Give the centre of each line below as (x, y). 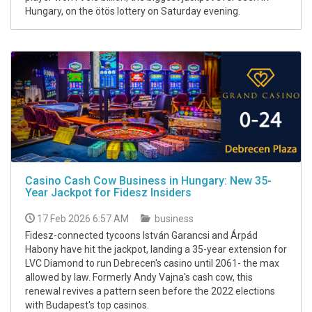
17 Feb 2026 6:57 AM (83, 219)
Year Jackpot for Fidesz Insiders (108, 193)
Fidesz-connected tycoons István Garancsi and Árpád (141, 236)
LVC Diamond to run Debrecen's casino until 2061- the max (152, 264)
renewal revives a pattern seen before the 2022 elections (150, 291)
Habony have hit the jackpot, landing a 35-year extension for (156, 250)
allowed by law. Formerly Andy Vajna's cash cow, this (139, 278)
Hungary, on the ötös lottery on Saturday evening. (133, 11)
